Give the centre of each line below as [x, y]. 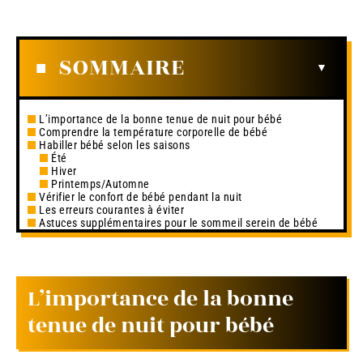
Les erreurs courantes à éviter [111, 209]
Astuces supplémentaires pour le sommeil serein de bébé [178, 222]
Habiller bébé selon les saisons [115, 145]
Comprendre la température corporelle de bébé [153, 132]
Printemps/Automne [100, 184]
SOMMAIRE [122, 67]
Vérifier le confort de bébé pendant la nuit [141, 196]
